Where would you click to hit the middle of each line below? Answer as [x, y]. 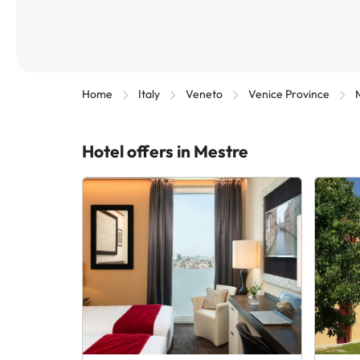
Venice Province [289, 94]
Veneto [204, 94]
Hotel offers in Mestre [165, 151]
